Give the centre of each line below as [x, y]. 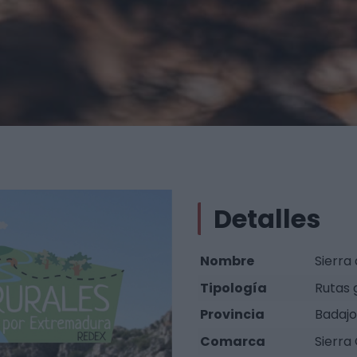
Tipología [234, 288]
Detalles [267, 219]
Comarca [233, 341]
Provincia [233, 315]
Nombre [228, 261]
